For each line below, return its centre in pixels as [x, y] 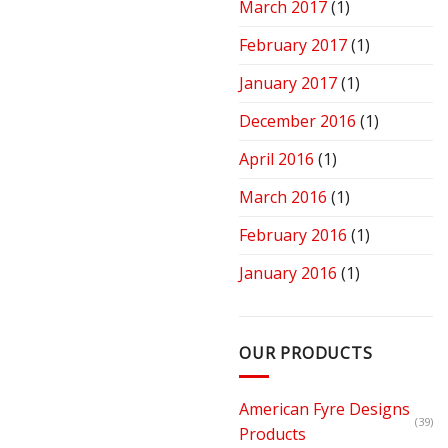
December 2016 [297, 121]
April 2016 [276, 159]
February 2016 [293, 235]
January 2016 [288, 273]
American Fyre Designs [324, 408]
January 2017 [288, 83]
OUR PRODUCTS [306, 353]
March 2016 [283, 197]
